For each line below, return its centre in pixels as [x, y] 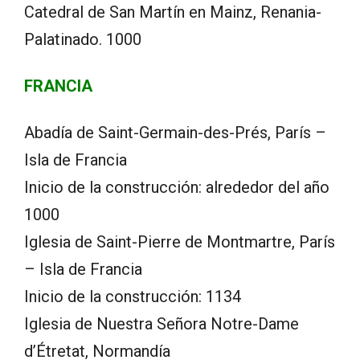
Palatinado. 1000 [83, 39]
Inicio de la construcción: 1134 [133, 296]
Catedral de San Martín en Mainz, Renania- [173, 12]
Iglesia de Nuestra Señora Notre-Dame [162, 323]
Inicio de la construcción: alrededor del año [177, 187]
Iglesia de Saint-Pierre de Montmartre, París [180, 241]
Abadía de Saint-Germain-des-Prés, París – [175, 132]
